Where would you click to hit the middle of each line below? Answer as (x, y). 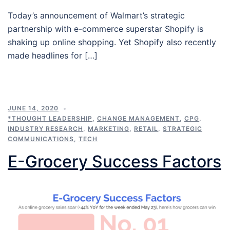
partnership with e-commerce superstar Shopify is (106, 29)
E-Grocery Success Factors (114, 162)
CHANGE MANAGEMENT (138, 119)
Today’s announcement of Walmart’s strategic (96, 16)
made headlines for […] (53, 56)
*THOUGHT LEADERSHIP (50, 119)
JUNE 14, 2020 (33, 108)
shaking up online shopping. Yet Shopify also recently (112, 42)
